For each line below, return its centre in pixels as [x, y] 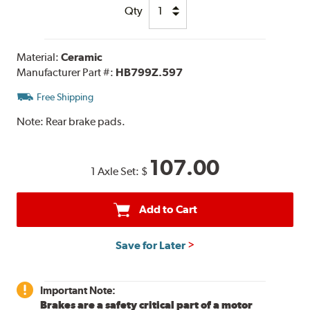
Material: [39, 57]
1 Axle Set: [116, 171]
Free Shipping [65, 97]
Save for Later [150, 245]
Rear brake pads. [86, 121]
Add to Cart [168, 209]
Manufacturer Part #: [66, 72]
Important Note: [78, 290]
